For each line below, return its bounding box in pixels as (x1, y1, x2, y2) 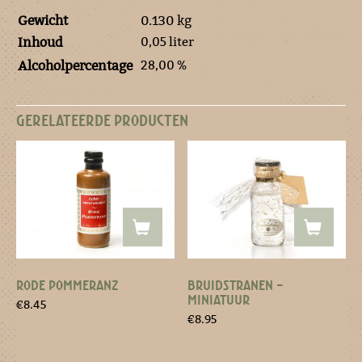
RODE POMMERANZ (16, 276, 119, 293)
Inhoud (18, 35, 63, 51)
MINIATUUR (187, 291, 250, 308)
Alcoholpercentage (18, 58, 133, 74)
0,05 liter (141, 34, 194, 50)
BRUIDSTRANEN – (187, 276, 284, 293)
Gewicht (18, 13, 68, 29)
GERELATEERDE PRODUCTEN (16, 112, 188, 130)
